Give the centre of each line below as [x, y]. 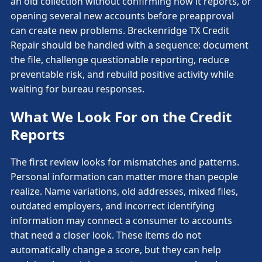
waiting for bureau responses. [77, 89]
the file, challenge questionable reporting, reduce [120, 59]
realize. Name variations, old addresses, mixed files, [124, 191]
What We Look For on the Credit [121, 116]
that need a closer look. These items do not [106, 235]
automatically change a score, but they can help [116, 249]
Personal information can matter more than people [124, 176]
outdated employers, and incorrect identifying [113, 206]
